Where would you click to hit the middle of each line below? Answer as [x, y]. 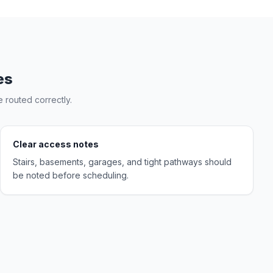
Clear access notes [56, 144]
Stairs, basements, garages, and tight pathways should [122, 162]
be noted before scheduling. [71, 175]
